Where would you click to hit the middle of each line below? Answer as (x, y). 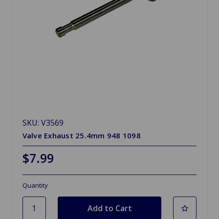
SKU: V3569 (43, 122)
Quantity (35, 185)
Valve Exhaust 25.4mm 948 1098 (81, 135)
